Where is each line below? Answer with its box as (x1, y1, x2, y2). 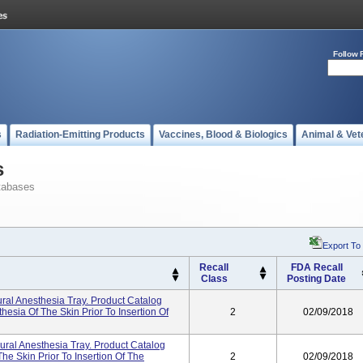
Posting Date (287, 273, 346, 284)
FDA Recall (290, 262, 343, 273)
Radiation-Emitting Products (15, 129, 145, 140)
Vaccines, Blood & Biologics (159, 129, 288, 140)
